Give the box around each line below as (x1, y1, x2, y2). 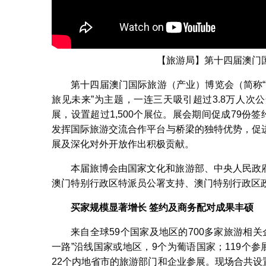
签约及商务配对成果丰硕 (149, 202, 254, 213)
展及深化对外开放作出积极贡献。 (52, 139, 194, 150)
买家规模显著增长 (71, 202, 147, 213)
